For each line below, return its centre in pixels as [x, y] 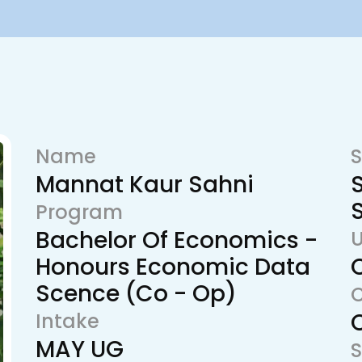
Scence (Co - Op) [136, 294]
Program [79, 212]
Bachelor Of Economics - [177, 240]
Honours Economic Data [173, 267]
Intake [67, 321]
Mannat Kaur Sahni [145, 185]
